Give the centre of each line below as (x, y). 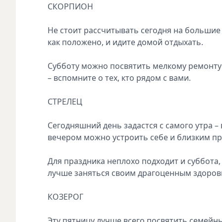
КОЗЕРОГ (65, 196)
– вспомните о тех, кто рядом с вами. (119, 78)
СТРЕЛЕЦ (65, 101)
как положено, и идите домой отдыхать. (125, 42)
